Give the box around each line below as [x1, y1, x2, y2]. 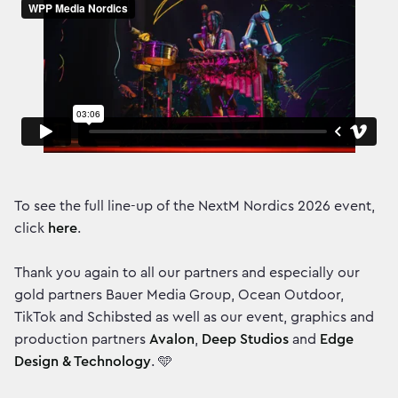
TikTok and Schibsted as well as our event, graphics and [14, 309, 374, 324]
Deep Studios [202, 331, 289, 346]
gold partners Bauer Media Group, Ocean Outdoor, [14, 287, 344, 302]
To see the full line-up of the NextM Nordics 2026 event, [14, 198, 375, 213]
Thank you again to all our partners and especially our [14, 265, 360, 280]
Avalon [149, 331, 195, 346]
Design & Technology [14, 354, 151, 369]
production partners [14, 331, 149, 346]
